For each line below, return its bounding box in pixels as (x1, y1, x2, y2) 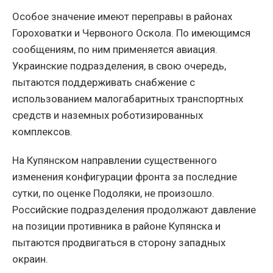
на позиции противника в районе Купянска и (12, 219, 221, 232)
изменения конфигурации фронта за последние (12, 170, 237, 183)
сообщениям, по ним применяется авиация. (12, 43, 218, 55)
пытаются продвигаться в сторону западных (12, 236, 225, 249)
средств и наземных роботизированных (12, 108, 203, 121)
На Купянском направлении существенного (12, 154, 217, 166)
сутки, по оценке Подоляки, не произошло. (12, 186, 214, 199)
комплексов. (12, 125, 73, 138)
